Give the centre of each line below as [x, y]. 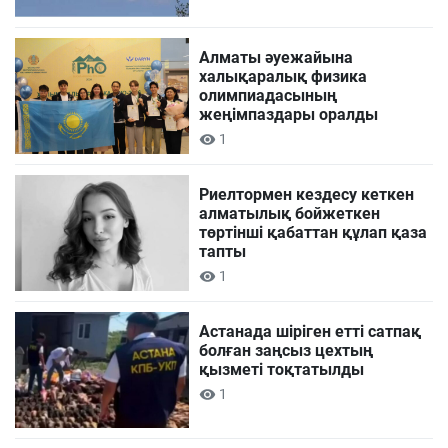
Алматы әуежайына [276, 57]
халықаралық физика [283, 76]
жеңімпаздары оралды [289, 114]
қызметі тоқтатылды [282, 370]
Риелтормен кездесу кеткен [307, 194]
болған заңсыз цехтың [286, 351]
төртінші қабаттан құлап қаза [313, 232]
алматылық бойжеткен [290, 213]
